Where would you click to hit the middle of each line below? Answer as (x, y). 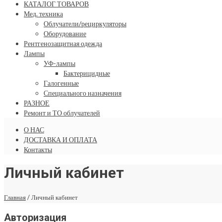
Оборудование (65, 33)
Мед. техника (43, 14)
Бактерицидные (87, 73)
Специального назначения (83, 93)
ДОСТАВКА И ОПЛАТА (60, 139)
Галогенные (61, 83)
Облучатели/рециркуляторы (85, 24)
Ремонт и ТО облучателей (62, 113)
